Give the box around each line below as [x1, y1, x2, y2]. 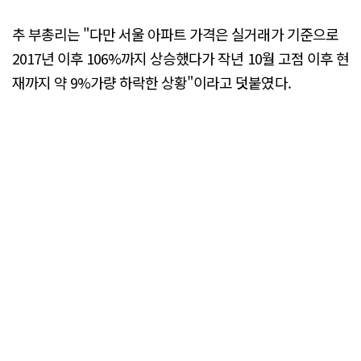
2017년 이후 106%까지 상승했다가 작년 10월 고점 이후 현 [12, 47, 349, 68]
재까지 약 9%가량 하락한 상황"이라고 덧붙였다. [12, 71, 291, 93]
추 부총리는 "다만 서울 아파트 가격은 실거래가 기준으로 [12, 23, 338, 44]
